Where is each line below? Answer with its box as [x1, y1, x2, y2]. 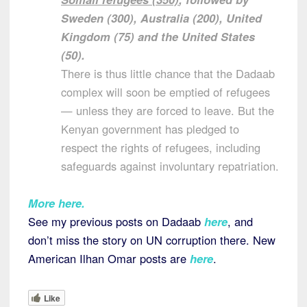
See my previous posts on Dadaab [28, 212, 204, 230]
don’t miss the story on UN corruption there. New [28, 231, 275, 248]
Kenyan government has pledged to [61, 120, 239, 137]
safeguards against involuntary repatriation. [61, 157, 279, 174]
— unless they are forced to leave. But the [61, 101, 274, 119]
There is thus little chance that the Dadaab [61, 64, 275, 82]
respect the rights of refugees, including [61, 138, 260, 156]
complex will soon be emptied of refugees [61, 83, 270, 100]
